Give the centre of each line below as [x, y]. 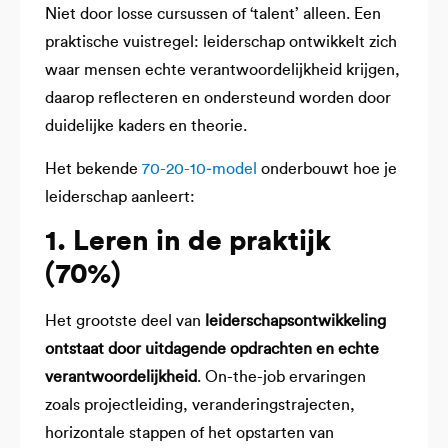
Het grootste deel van [125, 321]
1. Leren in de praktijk [188, 241]
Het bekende [93, 168]
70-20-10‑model [199, 168]
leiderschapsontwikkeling [295, 321]
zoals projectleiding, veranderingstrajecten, [200, 405]
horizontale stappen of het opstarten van [189, 433]
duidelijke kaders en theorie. [146, 126]
